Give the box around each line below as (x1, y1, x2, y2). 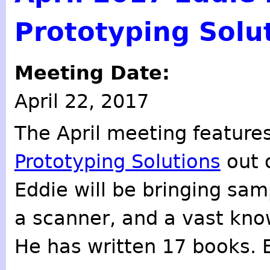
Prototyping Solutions (14, 150, 221, 172)
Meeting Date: (14, 62, 177, 84)
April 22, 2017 (14, 90, 149, 113)
